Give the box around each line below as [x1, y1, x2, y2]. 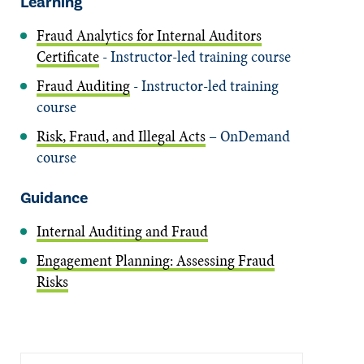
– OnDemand [206, 124, 290, 147]
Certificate [37, 45, 99, 67]
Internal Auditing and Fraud [37, 219, 208, 242]
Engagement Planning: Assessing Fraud [37, 249, 275, 271]
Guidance [20, 187, 88, 209]
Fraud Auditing [37, 74, 130, 97]
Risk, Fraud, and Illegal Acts [37, 124, 206, 147]
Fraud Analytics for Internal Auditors [37, 24, 262, 46]
